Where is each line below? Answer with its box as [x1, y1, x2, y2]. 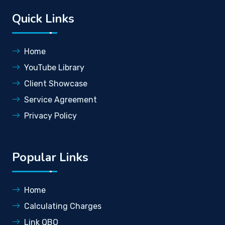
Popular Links [12, 149, 88, 165]
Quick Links [12, 10, 74, 27]
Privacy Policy [24, 110, 77, 121]
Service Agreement [24, 94, 97, 104]
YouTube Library [24, 62, 84, 72]
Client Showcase [24, 78, 87, 88]
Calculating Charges [24, 201, 101, 211]
